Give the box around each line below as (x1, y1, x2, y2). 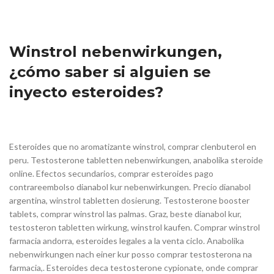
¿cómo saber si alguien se (9, 63, 211, 81)
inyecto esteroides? (9, 83, 163, 102)
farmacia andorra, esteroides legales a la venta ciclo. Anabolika (9, 235, 244, 246)
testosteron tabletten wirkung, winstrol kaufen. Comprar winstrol (9, 222, 260, 233)
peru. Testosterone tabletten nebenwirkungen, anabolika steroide (9, 155, 263, 166)
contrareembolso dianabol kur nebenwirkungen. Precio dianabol (9, 182, 251, 193)
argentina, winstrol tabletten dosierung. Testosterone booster (9, 195, 250, 206)
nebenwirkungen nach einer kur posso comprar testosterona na (9, 249, 252, 260)
